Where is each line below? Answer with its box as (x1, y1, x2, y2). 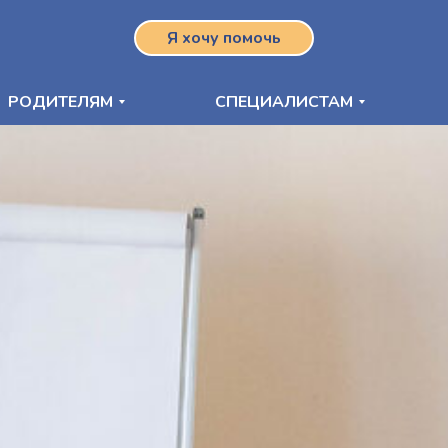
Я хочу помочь (167, 27, 281, 49)
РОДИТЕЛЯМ (8, 90, 113, 113)
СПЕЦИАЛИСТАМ (215, 90, 353, 113)
